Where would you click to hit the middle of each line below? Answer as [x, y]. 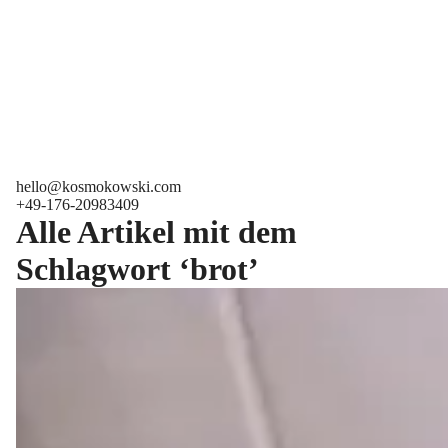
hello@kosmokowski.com [98, 186]
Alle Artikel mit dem [156, 232]
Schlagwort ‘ [103, 269]
